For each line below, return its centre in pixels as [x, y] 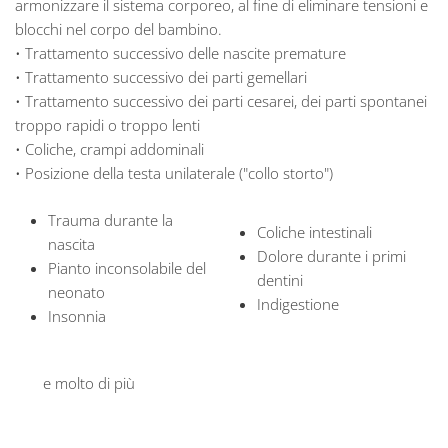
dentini [280, 279]
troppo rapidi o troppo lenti [107, 124]
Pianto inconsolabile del [127, 267]
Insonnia [77, 315]
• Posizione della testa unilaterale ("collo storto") [174, 172]
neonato [76, 291]
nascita [71, 243]
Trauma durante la [110, 219]
